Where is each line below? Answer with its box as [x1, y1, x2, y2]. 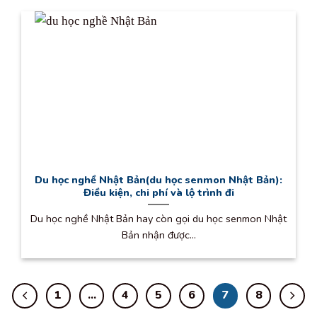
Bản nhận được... [121, 227, 196, 242]
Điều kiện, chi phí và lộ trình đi [83, 185, 234, 200]
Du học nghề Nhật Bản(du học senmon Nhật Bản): [35, 173, 282, 188]
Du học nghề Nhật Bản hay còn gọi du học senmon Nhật [30, 211, 287, 226]
